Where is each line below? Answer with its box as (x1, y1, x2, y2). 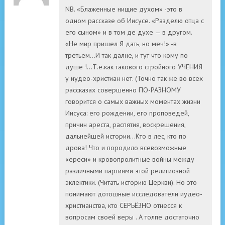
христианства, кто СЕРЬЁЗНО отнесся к (65, 201, 182, 210)
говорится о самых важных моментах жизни (65, 97, 200, 106)
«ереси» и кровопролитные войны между (65, 155, 194, 164)
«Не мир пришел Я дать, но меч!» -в (65, 39, 177, 48)
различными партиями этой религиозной (65, 166, 190, 175)
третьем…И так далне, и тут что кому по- (65, 51, 190, 60)
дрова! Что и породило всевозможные (65, 143, 186, 152)
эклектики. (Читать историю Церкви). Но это (65, 178, 197, 187)
